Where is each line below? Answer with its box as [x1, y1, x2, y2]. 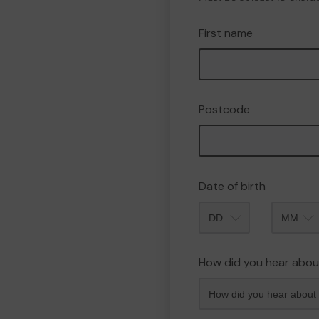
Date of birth [199, 179, 266, 194]
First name [199, 26, 253, 41]
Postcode [199, 102, 250, 117]
